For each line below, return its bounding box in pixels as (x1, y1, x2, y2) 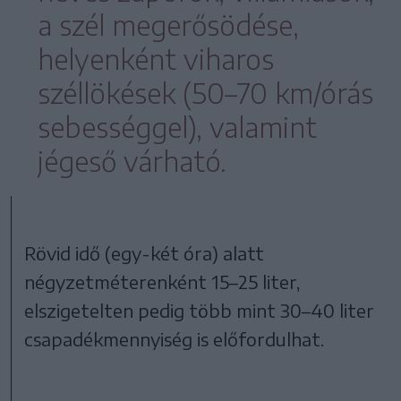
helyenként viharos (38, 41, 274, 76)
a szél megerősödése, (38, 7, 299, 42)
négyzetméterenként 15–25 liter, (24, 269, 301, 293)
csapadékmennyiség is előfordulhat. (24, 327, 325, 350)
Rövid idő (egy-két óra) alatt (24, 241, 265, 264)
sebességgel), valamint (38, 109, 317, 144)
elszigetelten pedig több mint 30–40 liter (24, 298, 375, 321)
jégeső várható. (38, 143, 226, 178)
